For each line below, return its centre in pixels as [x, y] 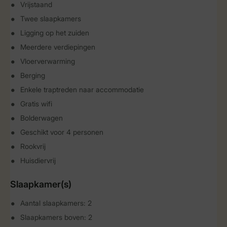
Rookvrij [33, 146]
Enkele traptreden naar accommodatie [82, 89]
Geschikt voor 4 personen [62, 132]
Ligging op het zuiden [55, 33]
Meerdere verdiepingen [58, 47]
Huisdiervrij [38, 160]
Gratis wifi [36, 104]
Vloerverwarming [48, 61]
